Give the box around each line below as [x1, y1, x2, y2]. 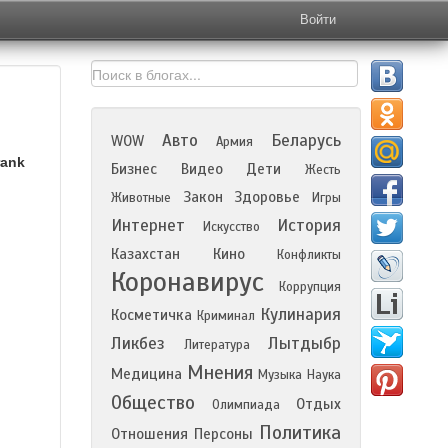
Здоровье [234, 188, 301, 206]
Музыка [258, 367, 302, 383]
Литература [183, 337, 250, 353]
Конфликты [277, 247, 341, 263]
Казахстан [111, 245, 180, 263]
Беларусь [271, 130, 341, 151]
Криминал [197, 308, 255, 324]
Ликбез [111, 333, 165, 354]
